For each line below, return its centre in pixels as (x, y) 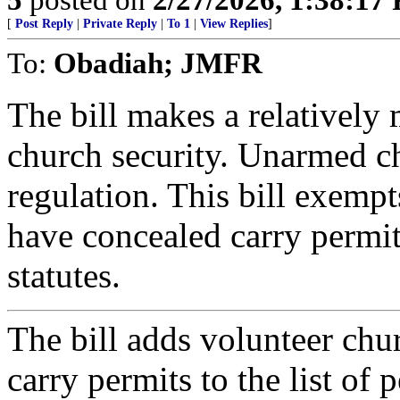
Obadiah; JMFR (158, 63)
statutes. (64, 276)
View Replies (234, 24)
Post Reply (44, 24)
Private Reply (120, 24)
